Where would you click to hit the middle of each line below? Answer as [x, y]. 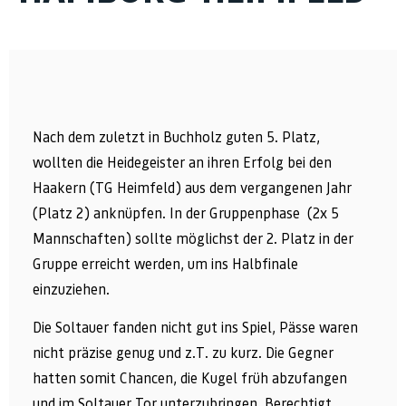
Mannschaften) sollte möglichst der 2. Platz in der [193, 239]
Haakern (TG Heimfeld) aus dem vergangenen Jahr [192, 188]
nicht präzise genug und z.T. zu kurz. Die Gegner [183, 353]
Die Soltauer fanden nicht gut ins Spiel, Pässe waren [195, 328]
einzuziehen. [71, 290]
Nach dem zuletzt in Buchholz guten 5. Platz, [176, 137]
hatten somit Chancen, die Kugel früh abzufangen [190, 379]
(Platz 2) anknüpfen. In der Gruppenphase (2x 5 [186, 213]
